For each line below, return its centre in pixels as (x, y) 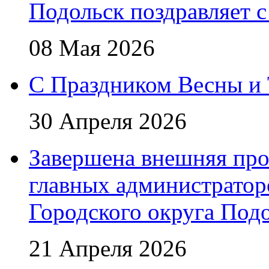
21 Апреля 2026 (108, 248)
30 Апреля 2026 (108, 121)
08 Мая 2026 (92, 48)
